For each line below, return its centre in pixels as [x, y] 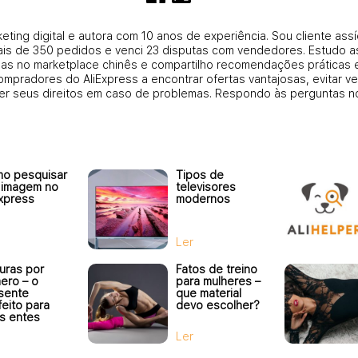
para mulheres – [218, 281]
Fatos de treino [217, 269]
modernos [203, 199]
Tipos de [200, 175]
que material [209, 293]
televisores [206, 187]
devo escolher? [218, 305]
